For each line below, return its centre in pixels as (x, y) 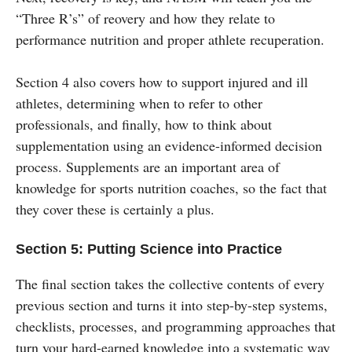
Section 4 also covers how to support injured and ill (162, 81)
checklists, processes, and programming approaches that (176, 326)
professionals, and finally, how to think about (144, 124)
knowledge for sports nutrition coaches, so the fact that (171, 187)
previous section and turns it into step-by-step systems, (172, 304)
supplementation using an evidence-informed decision (169, 145)
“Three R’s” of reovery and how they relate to (145, 18)
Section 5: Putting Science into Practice (149, 249)
